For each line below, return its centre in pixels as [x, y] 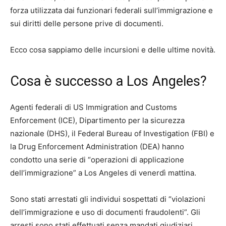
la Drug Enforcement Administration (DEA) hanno [97, 147]
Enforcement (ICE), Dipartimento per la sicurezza [97, 121]
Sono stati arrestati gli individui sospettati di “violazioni [108, 199]
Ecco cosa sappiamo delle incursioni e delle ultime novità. [113, 50]
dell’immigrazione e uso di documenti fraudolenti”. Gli [105, 212]
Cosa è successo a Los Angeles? [108, 81]
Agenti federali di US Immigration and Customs [94, 107]
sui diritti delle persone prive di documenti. [87, 24]
